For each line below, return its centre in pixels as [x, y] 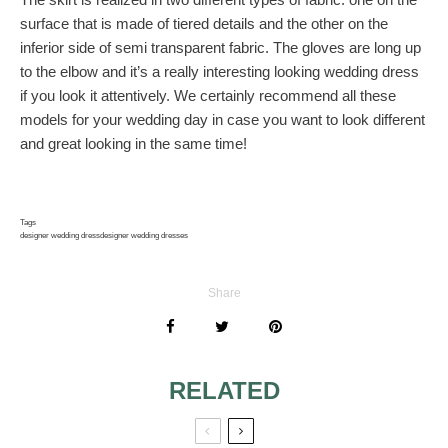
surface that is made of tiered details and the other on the [204, 23]
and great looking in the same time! [133, 143]
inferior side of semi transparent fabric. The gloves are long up [220, 47]
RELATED [224, 390]
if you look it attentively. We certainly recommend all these [208, 95]
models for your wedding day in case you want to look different [222, 119]
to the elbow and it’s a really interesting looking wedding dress [219, 71]
